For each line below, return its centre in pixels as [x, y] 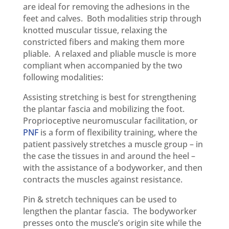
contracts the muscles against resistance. [102, 180]
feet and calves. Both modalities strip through [112, 19]
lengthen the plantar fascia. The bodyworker [110, 211]
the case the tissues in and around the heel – [109, 156]
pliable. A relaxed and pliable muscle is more [109, 54]
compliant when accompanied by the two [102, 66]
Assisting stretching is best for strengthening [109, 97]
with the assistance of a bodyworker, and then [112, 168]
